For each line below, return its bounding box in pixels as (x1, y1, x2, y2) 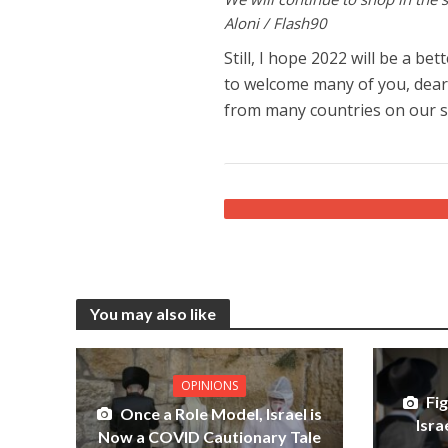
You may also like (89, 303, 216, 323)
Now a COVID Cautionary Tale (97, 426, 321, 446)
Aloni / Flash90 (224, 12, 328, 33)
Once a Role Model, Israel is (119, 403, 322, 423)
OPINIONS (180, 376, 238, 394)
